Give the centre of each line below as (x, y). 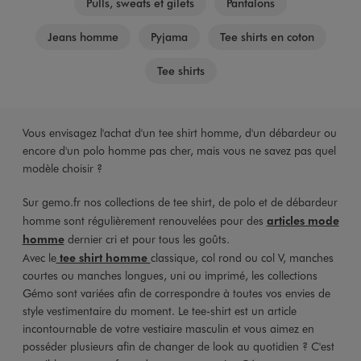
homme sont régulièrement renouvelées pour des (144, 220)
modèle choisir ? (62, 168)
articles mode (303, 220)
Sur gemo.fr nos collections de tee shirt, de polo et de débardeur (180, 201)
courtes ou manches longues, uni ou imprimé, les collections (170, 275)
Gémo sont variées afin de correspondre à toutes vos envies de (176, 293)
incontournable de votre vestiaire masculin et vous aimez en (168, 328)
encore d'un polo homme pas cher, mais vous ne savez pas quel (179, 150)
